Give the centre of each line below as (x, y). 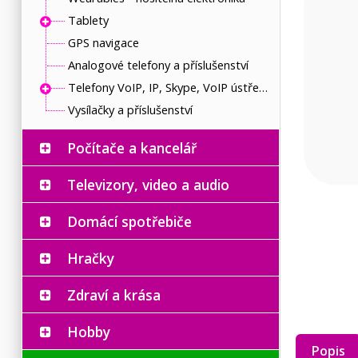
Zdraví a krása (114, 294)
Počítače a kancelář (132, 147)
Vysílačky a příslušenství (130, 109)
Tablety (88, 20)
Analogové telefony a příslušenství (158, 64)
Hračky (91, 258)
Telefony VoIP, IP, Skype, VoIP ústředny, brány (263, 87)
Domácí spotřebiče (129, 221)
